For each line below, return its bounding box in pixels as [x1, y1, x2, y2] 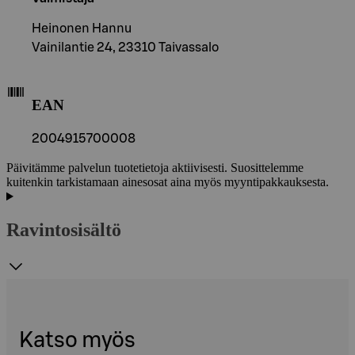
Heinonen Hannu [32, 21, 132, 35]
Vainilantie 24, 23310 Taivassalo [32, 40, 219, 54]
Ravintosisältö [6, 219, 121, 241]
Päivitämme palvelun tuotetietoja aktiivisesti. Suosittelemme [6, 161, 303, 175]
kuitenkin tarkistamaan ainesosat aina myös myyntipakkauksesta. [6, 175, 329, 189]
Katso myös [19, 330, 136, 352]
